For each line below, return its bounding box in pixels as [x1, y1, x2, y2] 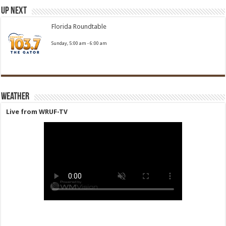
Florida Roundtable [51, 23, 107, 30]
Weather [1, 91, 30, 102]
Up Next [1, 6, 27, 16]
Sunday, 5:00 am [51, 40, 87, 46]
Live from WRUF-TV [6, 107, 68, 116]
